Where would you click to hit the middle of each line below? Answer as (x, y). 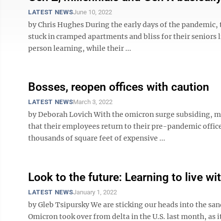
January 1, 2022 (95, 192)
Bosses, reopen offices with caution (119, 87)
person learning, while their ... (80, 48)
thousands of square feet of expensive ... (97, 138)
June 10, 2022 (93, 12)
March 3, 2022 (93, 102)
